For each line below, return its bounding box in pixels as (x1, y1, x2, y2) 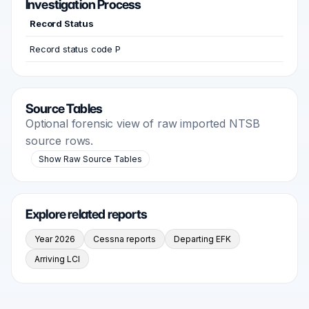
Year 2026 (34, 234, 75, 244)
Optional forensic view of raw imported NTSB (26, 117, 261, 130)
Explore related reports (26, 206, 148, 222)
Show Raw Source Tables (39, 154, 142, 164)
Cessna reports (93, 234, 156, 244)
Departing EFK (174, 234, 231, 244)
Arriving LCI (34, 254, 80, 264)
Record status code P (30, 43, 121, 54)
